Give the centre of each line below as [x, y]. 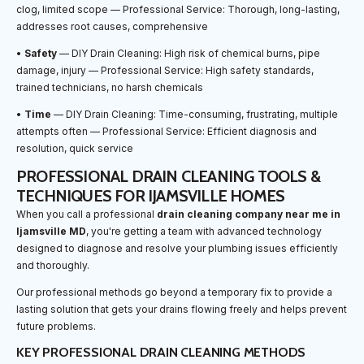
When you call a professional [87, 214]
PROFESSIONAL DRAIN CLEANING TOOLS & [169, 176]
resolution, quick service [75, 148]
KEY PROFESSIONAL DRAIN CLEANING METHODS [161, 352]
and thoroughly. [53, 265]
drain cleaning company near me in [249, 214]
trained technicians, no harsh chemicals [110, 87]
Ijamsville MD [51, 231]
